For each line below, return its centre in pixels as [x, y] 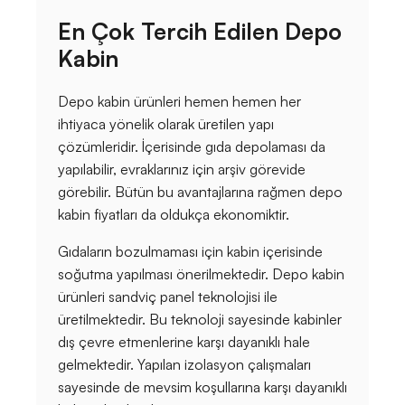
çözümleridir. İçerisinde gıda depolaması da [192, 147]
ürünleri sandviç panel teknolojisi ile [168, 297]
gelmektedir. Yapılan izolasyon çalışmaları [184, 365]
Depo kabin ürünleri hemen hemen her [179, 102]
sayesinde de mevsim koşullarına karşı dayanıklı [202, 387]
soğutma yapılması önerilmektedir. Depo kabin [201, 274]
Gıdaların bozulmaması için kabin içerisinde [190, 252]
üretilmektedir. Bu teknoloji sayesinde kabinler [200, 320]
